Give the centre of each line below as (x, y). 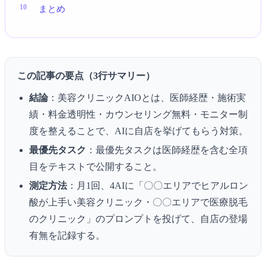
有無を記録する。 (67, 235)
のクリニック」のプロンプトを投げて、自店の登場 (138, 218)
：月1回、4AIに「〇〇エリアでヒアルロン (158, 185)
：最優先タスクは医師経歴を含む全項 (167, 150)
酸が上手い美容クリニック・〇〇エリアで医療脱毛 (138, 202)
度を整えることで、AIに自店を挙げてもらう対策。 (139, 131)
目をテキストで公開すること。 (96, 166)
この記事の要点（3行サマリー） (86, 75)
